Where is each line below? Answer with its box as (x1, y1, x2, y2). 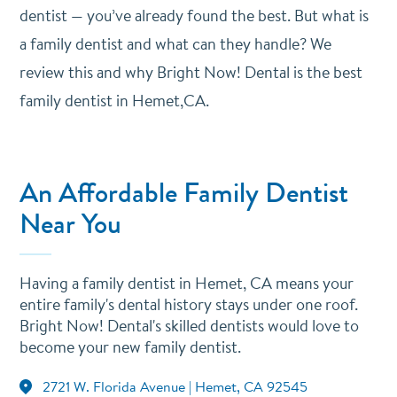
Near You (19, 203, 121, 244)
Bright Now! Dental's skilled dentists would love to (19, 315, 359, 337)
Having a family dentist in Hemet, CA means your (19, 272, 354, 294)
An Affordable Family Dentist (19, 172, 348, 213)
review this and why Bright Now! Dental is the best (19, 61, 362, 83)
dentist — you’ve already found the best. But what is (19, 4, 369, 27)
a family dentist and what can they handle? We (19, 33, 331, 55)
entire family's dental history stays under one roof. (19, 293, 358, 315)
